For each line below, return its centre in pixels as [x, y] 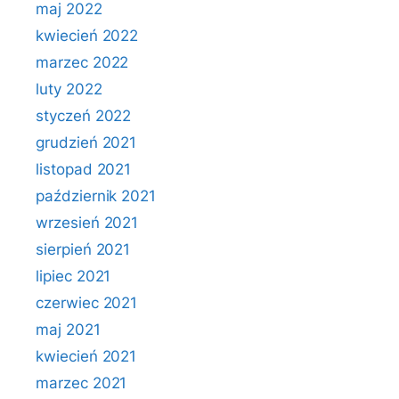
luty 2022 [69, 89]
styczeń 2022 [84, 116]
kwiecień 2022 [87, 36]
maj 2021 [68, 330]
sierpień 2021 [83, 249]
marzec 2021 [81, 383]
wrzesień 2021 [87, 223]
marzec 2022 [82, 62]
